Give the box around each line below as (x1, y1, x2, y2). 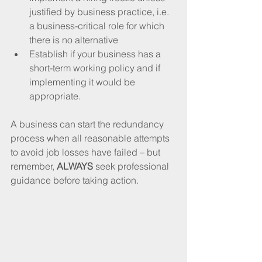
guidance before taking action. (11, 174, 139, 186)
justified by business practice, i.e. (29, 5, 171, 18)
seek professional (93, 160, 171, 172)
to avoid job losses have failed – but (11, 146, 163, 158)
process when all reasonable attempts (11, 132, 172, 144)
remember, (11, 160, 57, 172)
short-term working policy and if (29, 61, 163, 74)
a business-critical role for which (29, 19, 167, 32)
